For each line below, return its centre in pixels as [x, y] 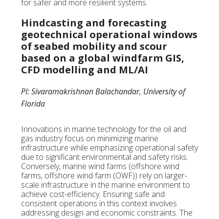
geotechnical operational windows [109, 35]
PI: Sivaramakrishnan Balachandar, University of [103, 92]
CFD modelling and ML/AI [84, 70]
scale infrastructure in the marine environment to [105, 185]
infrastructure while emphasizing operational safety [109, 148]
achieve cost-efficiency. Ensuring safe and [93, 194]
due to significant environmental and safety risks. [104, 157]
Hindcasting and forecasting [94, 23]
